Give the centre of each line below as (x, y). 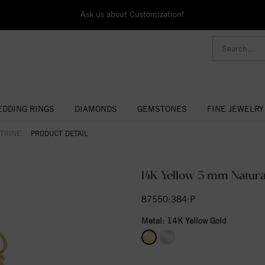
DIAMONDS (96, 109)
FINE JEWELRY (235, 109)
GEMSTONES (162, 109)
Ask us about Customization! (132, 14)
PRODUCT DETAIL (59, 133)
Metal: (154, 220)
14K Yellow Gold (197, 220)
